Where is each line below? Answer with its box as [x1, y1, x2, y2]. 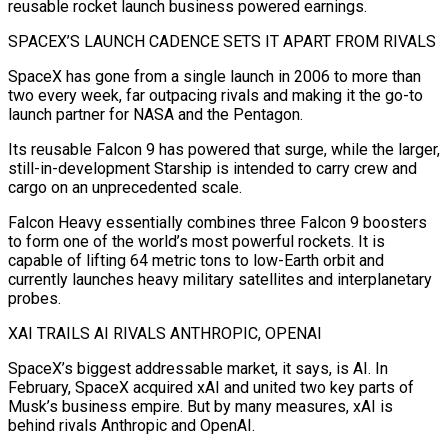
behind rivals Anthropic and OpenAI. [8, 415, 255, 435]
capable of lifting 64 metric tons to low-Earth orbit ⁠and [8, 250, 384, 270]
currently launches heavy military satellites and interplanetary [8, 269, 432, 289]
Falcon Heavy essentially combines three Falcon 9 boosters [8, 212, 427, 232]
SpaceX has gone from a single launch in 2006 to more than [8, 66, 421, 86]
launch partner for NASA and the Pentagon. [8, 104, 303, 124]
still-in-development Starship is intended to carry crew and [8, 158, 417, 178]
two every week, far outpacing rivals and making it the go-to [8, 85, 423, 105]
